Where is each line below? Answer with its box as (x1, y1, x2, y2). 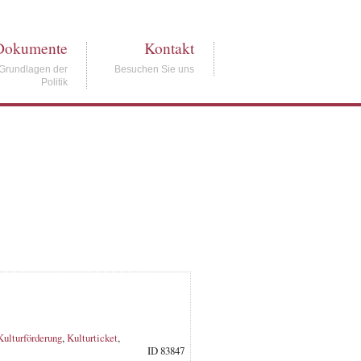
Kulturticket (66, 330, 118, 345)
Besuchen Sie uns (114, 64, 195, 75)
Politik (40, 77, 68, 88)
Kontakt (144, 38, 195, 59)
